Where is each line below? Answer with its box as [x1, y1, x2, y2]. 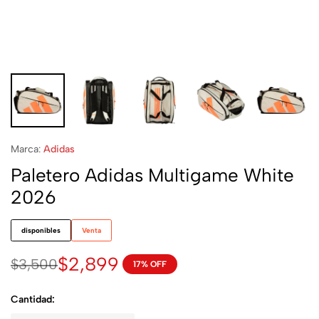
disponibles [21, 226, 61, 235]
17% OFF [133, 259, 167, 269]
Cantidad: [11, 293, 55, 305]
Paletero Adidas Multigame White [11, 164, 294, 187]
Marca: [11, 143, 43, 155]
